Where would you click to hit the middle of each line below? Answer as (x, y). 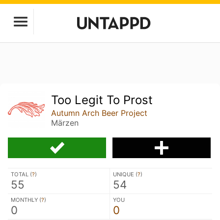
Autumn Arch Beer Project (99, 113)
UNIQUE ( (125, 174)
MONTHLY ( (26, 200)
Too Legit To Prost (102, 100)
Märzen (65, 123)
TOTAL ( (21, 174)
